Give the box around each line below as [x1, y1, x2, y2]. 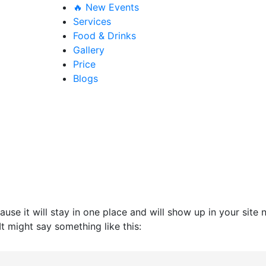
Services [73, 15, 111, 27]
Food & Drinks [73, 30, 136, 42]
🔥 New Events [73, 1, 139, 13]
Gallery [73, 44, 104, 56]
